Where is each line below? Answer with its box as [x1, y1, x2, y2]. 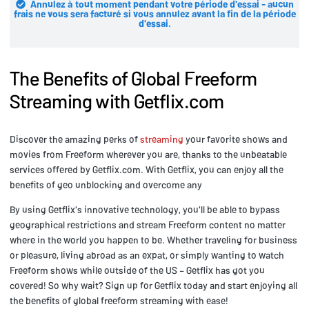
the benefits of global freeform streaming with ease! [10, 295, 228, 307]
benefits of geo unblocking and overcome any [10, 179, 202, 191]
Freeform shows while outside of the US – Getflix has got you [10, 264, 265, 277]
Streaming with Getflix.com [10, 89, 224, 113]
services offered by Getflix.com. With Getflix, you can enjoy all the [10, 163, 283, 176]
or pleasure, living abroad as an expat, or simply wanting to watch [10, 249, 284, 261]
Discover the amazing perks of [10, 133, 140, 146]
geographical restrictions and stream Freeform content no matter [10, 219, 286, 231]
